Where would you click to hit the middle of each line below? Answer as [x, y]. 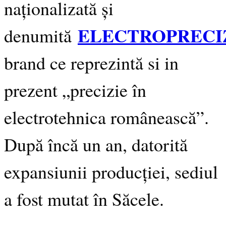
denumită [41, 35]
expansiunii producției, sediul [111, 171]
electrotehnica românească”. [106, 117]
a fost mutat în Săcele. [84, 199]
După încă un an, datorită [96, 144]
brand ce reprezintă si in [91, 62]
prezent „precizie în [75, 90]
